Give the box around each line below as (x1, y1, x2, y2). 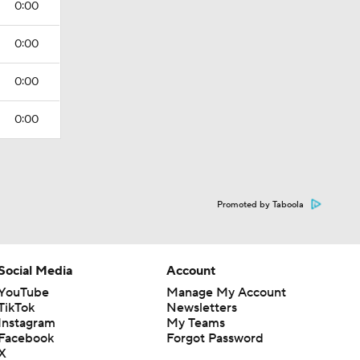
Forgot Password (166, 330, 264, 346)
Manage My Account (166, 284, 286, 301)
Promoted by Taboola (217, 199, 304, 211)
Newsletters (166, 300, 237, 316)
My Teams (166, 315, 225, 331)
